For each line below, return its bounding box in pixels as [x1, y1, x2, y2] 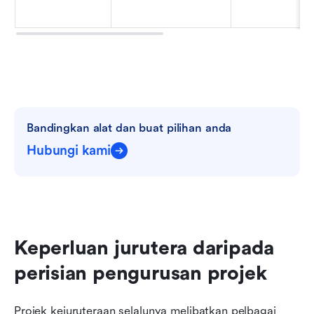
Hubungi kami [27, 142, 111, 158]
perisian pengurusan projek [14, 261, 267, 285]
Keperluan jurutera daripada [14, 236, 275, 259]
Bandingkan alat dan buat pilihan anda [27, 121, 232, 135]
